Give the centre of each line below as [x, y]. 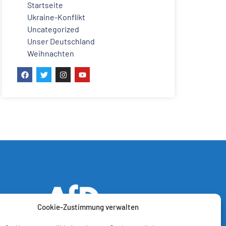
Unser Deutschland [61, 41]
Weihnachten [51, 53]
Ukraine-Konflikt [56, 17]
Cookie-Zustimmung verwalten [88, 207]
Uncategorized [53, 29]
